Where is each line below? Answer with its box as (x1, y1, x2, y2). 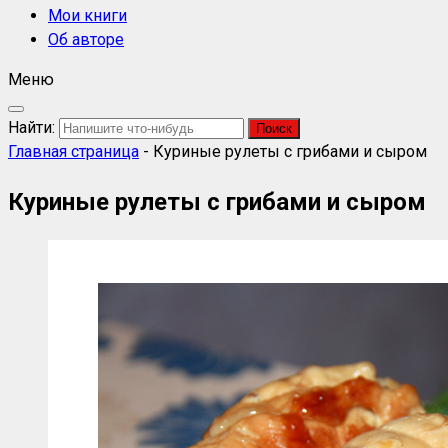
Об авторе (48, 30, 124, 49)
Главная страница (8, 142, 139, 161)
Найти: (8, 118, 55, 137)
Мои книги (48, 6, 127, 25)
